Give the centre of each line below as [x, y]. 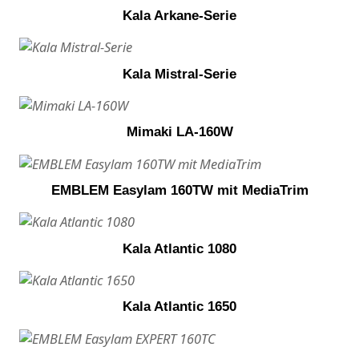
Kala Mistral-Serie [179, 73]
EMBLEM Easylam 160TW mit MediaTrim [179, 190]
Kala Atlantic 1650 [179, 307]
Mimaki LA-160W [179, 132]
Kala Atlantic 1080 [179, 248]
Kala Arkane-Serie [179, 15]
